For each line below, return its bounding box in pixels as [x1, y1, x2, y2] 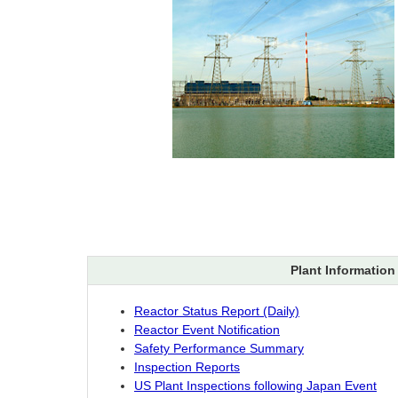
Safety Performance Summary [134, 341, 304, 356]
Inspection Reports [134, 360, 240, 375]
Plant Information [290, 263, 395, 278]
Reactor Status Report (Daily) [134, 304, 299, 319]
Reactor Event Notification [134, 322, 280, 338]
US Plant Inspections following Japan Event [134, 378, 377, 394]
